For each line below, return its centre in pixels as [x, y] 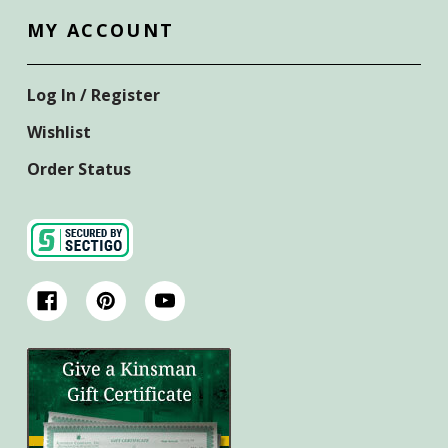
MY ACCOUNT [101, 29]
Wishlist [59, 131]
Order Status [79, 168]
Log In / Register [93, 94]
